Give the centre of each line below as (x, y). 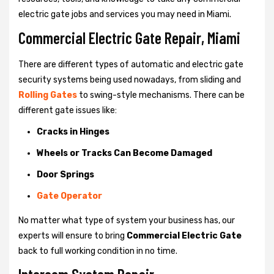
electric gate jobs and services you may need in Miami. (125, 14)
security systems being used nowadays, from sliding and (130, 80)
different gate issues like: (68, 110)
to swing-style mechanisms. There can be (162, 95)
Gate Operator (69, 196)
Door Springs (65, 174)
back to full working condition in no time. (98, 251)
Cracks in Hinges (73, 131)
